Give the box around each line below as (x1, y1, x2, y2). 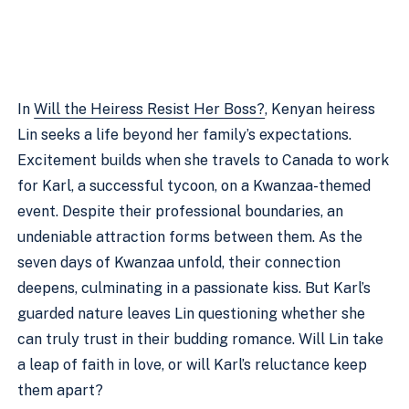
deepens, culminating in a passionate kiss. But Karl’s (17, 278, 372, 297)
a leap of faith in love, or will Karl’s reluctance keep (17, 355, 368, 373)
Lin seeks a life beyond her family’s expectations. (17, 125, 352, 143)
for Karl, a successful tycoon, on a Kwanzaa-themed (17, 176, 372, 194)
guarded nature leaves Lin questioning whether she (17, 304, 366, 322)
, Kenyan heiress (265, 100, 376, 118)
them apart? (17, 381, 104, 399)
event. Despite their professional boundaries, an (17, 202, 344, 220)
